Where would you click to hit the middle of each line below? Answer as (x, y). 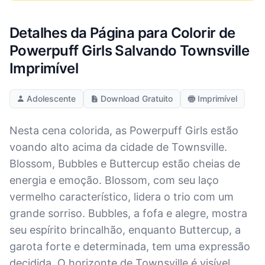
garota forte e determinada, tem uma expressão (130, 246)
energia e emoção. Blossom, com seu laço (114, 180)
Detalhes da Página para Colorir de (122, 33)
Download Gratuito (137, 98)
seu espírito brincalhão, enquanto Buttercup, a (125, 230)
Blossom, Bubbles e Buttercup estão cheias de (125, 164)
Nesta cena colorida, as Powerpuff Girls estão (124, 130)
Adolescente (51, 98)
